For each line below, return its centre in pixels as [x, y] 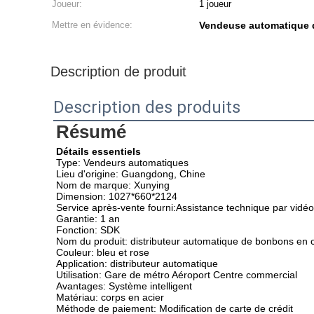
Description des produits [147, 107]
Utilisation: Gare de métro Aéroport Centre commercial [177, 275]
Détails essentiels [98, 151]
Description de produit [118, 71]
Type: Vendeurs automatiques [122, 163]
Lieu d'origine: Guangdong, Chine [131, 174]
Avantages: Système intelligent [124, 286]
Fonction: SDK [88, 230]
